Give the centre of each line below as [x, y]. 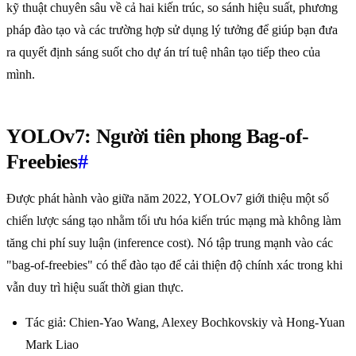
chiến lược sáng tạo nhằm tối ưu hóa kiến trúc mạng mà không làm [174, 221]
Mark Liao [52, 345]
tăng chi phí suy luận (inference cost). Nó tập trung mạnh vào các [170, 243]
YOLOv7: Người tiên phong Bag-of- [158, 137]
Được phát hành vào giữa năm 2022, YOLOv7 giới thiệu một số [168, 199]
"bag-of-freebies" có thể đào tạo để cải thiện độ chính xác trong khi [174, 265]
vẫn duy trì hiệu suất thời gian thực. [95, 288]
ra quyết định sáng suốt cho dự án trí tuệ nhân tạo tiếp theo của [163, 52]
